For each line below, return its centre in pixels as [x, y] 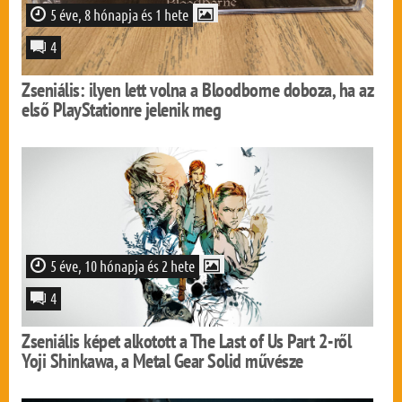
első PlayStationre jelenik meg [122, 109]
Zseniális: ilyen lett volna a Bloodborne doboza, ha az [197, 90]
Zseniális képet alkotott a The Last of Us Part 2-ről [187, 341]
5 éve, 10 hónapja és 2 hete [123, 266]
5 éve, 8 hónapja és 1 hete [120, 14]
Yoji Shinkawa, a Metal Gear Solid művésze [162, 361]
